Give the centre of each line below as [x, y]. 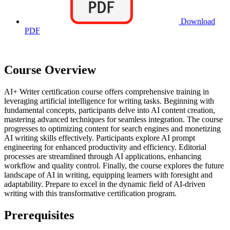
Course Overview [50, 70]
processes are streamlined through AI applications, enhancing [103, 156]
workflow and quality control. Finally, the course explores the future [114, 165]
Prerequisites [39, 215]
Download [197, 22]
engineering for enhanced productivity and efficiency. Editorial [105, 147]
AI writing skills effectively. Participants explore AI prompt [100, 138]
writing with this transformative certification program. [90, 193]
